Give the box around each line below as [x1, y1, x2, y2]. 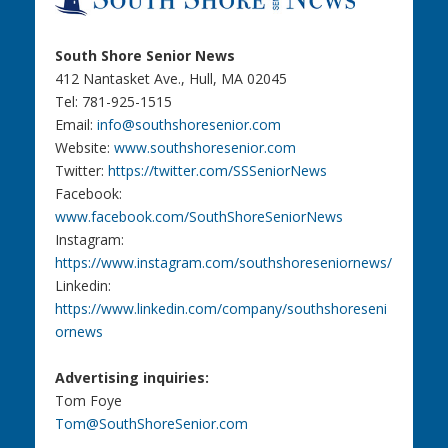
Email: [54, 115, 97, 135]
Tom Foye [54, 390, 122, 410]
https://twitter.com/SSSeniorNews [107, 161, 327, 181]
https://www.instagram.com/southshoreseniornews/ [54, 253, 392, 273]
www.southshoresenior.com [113, 138, 296, 158]
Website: [54, 138, 114, 158]
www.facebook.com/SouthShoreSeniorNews [54, 207, 343, 227]
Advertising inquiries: [54, 367, 209, 387]
